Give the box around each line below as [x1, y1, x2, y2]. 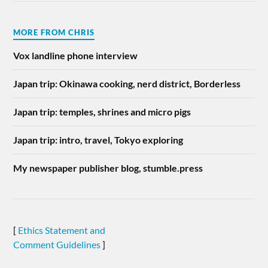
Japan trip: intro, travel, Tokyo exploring [13, 133, 184, 145]
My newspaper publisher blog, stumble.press [13, 162, 203, 173]
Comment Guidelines [13, 238, 101, 250]
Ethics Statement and [18, 224, 106, 236]
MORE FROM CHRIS [13, 27, 95, 37]
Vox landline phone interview [13, 49, 138, 61]
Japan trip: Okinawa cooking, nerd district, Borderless [13, 77, 241, 89]
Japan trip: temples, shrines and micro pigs [13, 105, 191, 117]
